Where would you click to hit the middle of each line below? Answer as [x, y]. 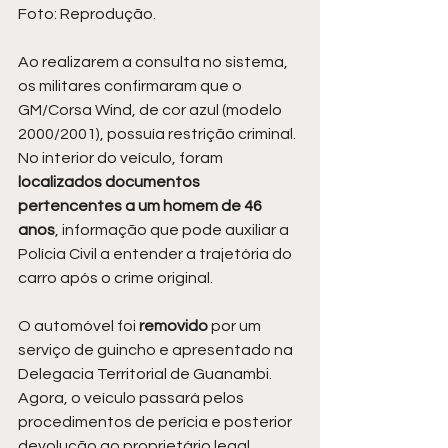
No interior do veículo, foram [120, 157]
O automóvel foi [78, 325]
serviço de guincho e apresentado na [157, 349]
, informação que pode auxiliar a [173, 229]
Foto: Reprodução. [87, 13]
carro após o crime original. [115, 277]
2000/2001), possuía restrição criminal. [158, 133]
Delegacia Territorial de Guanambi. [146, 373]
